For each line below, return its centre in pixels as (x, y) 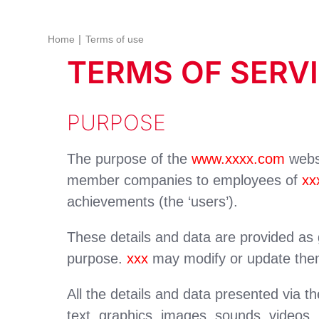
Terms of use (114, 39)
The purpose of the (130, 158)
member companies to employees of (185, 180)
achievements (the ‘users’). (153, 201)
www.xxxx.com (239, 158)
